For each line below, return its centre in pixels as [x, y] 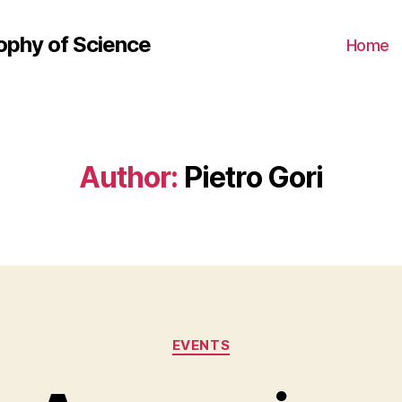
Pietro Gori [253, 177]
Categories [240, 337]
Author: [128, 177]
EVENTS [201, 345]
